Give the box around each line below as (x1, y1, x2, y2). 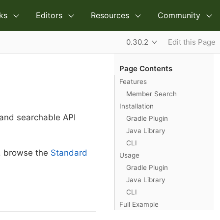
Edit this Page (168, 37, 216, 47)
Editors (36, 10, 62, 20)
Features (119, 77, 147, 85)
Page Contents (119, 63, 172, 73)
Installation (119, 102, 154, 110)
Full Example (119, 200, 159, 208)
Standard (51, 148, 87, 158)
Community (158, 10, 200, 20)
